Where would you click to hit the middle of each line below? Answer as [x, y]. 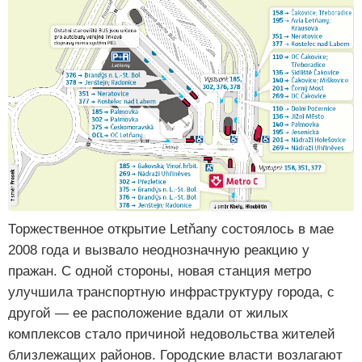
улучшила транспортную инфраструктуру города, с [171, 293]
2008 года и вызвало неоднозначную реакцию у [159, 250]
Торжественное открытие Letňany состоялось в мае [171, 229]
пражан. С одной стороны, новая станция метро [160, 271]
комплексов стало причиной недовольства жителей [172, 335]
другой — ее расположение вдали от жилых [148, 314]
